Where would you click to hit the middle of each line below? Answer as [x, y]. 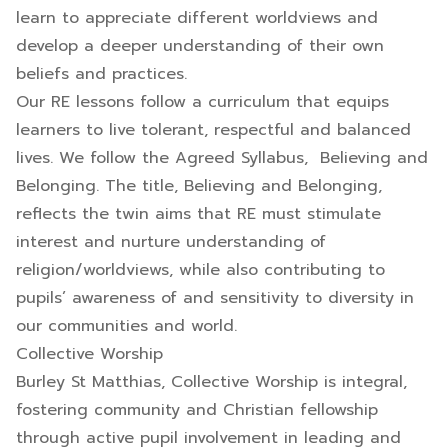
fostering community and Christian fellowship [197, 410]
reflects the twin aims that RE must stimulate [198, 214]
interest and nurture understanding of [171, 242]
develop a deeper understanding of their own [200, 46]
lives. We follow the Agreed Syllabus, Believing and [222, 158]
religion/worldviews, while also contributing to [200, 270]
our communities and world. [132, 326]
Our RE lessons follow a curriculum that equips [202, 102]
